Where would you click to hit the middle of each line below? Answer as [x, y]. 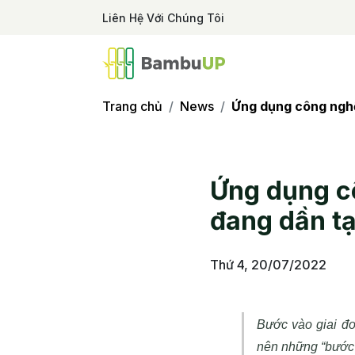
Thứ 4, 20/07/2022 [268, 265]
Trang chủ [132, 106]
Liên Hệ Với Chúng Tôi [163, 17]
